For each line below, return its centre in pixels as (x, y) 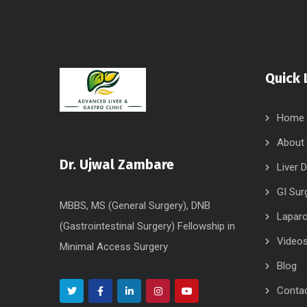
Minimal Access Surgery (114, 247)
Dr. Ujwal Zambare (117, 164)
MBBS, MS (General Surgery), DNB (135, 206)
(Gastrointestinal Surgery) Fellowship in (147, 226)
